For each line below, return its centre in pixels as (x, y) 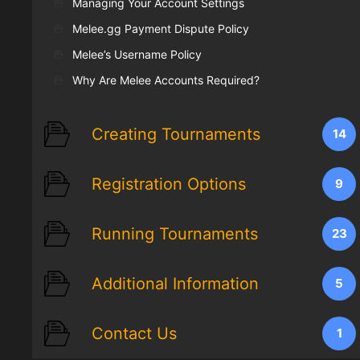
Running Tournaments (175, 234)
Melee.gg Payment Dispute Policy (161, 29)
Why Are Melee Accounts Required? (166, 80)
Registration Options (169, 184)
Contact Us (134, 334)
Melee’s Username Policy (137, 55)
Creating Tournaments (176, 135)
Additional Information (175, 284)
